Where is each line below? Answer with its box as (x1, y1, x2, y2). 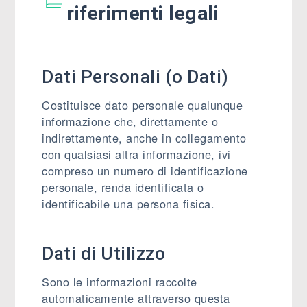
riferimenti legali (66, 2, 219, 25)
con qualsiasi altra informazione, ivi (42, 146, 231, 162)
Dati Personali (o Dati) (42, 66, 229, 87)
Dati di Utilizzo (42, 243, 166, 264)
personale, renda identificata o (42, 179, 204, 195)
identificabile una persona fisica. (42, 195, 215, 212)
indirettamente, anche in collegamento (42, 130, 247, 146)
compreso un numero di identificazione (42, 162, 248, 179)
